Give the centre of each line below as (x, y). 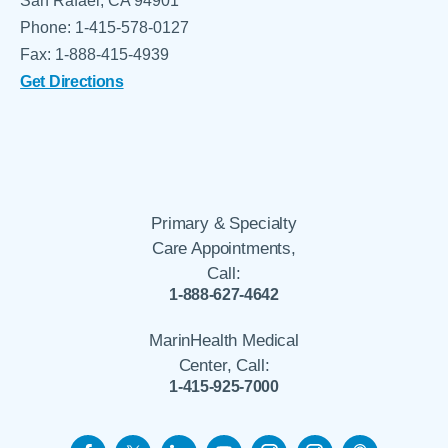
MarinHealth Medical (224, 340)
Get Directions (72, 81)
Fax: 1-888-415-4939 (95, 54)
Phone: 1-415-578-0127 (105, 27)
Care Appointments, (224, 249)
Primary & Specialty (224, 224)
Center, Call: (224, 365)
